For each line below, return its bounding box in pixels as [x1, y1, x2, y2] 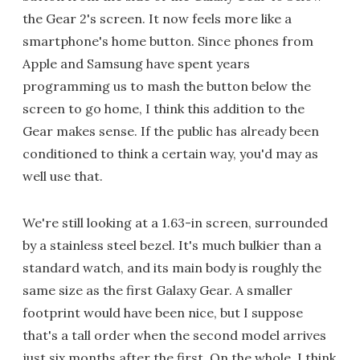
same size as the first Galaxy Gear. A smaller [22, 281, 292, 298]
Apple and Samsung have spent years [22, 55, 250, 72]
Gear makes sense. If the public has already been [22, 122, 319, 139]
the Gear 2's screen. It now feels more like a [22, 10, 292, 27]
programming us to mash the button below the [22, 77, 311, 94]
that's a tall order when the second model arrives [22, 326, 326, 343]
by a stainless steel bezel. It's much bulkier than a [22, 236, 321, 253]
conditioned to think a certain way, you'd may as [22, 145, 318, 162]
